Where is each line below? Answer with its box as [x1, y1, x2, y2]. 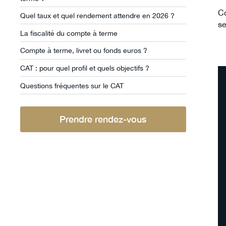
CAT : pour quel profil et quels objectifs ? [20, 64, 149, 73]
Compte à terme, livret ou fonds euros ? [20, 46, 147, 55]
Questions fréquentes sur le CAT [20, 81, 124, 90]
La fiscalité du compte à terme [20, 28, 118, 37]
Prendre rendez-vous [60, 114, 147, 125]
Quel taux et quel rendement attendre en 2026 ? [20, 11, 175, 20]
